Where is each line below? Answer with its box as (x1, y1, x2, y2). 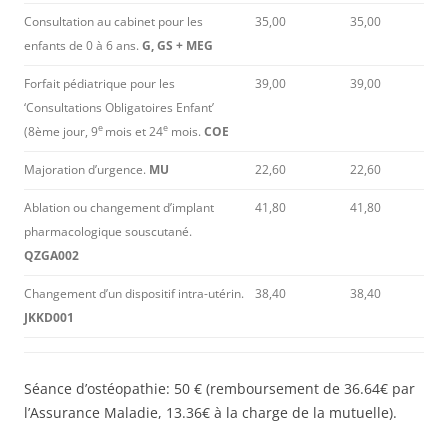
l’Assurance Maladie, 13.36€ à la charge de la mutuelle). (24, 402, 397, 422)
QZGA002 (24, 246, 79, 264)
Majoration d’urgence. (24, 160, 149, 178)
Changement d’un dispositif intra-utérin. (24, 284, 244, 302)
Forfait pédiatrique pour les (24, 74, 175, 92)
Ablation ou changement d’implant (24, 198, 214, 216)
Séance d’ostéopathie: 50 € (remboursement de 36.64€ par (24, 378, 415, 398)
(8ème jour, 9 (24, 122, 98, 140)
